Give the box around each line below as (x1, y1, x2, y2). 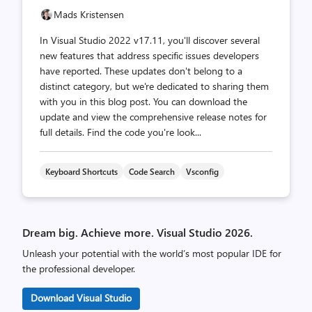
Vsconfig (186, 166, 219, 177)
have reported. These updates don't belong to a (40, 64, 242, 77)
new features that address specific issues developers (40, 49, 259, 62)
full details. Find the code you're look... (40, 125, 201, 139)
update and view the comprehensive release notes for (40, 110, 267, 123)
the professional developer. (22, 262, 135, 275)
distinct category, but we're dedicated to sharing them (40, 79, 269, 93)
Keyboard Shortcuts (45, 166, 118, 177)
